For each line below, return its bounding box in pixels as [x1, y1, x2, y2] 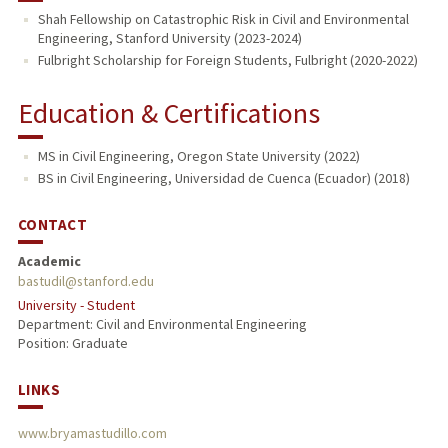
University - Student [17, 296, 135, 314]
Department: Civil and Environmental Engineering [17, 315, 307, 333]
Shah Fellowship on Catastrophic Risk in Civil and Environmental [37, 10, 409, 29]
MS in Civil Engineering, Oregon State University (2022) [37, 147, 360, 166]
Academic [17, 252, 81, 271]
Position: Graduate [17, 334, 128, 352]
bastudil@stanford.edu [17, 272, 154, 291]
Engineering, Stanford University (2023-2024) [37, 29, 302, 48]
